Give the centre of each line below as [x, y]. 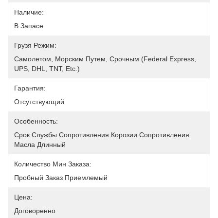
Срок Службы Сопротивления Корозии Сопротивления [102, 135]
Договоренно [35, 211]
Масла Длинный [40, 145]
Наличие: [29, 12]
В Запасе [29, 26]
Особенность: [36, 121]
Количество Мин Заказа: [53, 164]
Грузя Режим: [35, 45]
